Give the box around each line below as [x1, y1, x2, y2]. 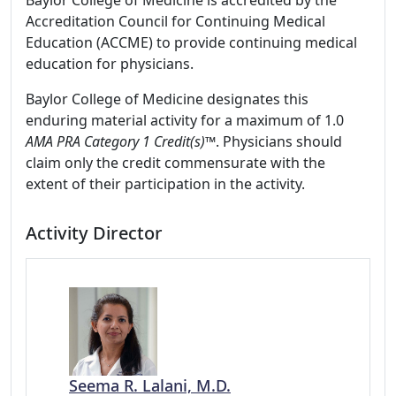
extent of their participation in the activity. [26, 174, 305, 194]
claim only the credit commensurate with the [26, 153, 325, 172]
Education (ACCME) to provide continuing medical [26, 33, 357, 52]
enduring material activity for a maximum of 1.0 [26, 110, 344, 130]
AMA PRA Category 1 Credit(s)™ [26, 132, 216, 151]
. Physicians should [216, 132, 342, 151]
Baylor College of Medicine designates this [26, 89, 308, 109]
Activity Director [26, 221, 163, 245]
